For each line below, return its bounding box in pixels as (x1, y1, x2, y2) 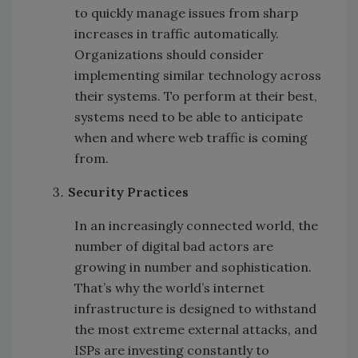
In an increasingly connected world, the (74, 217, 318, 234)
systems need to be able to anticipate (74, 109, 303, 125)
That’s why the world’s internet (74, 280, 265, 296)
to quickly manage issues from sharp (74, 5, 298, 22)
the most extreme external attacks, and (74, 321, 317, 338)
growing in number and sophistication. (74, 259, 312, 276)
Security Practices (68, 184, 189, 201)
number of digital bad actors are (74, 238, 273, 255)
